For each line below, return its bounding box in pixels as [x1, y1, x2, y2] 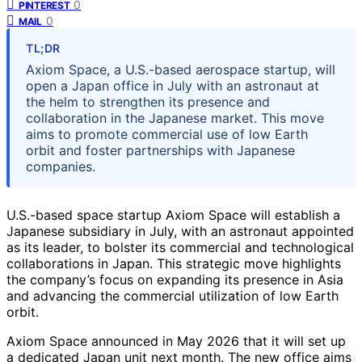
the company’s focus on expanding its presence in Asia [6, 271, 343, 288]
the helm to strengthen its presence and [26, 93, 270, 110]
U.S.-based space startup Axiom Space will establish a [6, 206, 340, 223]
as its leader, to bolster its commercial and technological [6, 238, 354, 255]
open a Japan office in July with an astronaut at [26, 77, 319, 94]
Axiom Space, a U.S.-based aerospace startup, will [26, 61, 335, 78]
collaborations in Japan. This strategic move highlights [6, 255, 341, 271]
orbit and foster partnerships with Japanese [26, 141, 295, 158]
